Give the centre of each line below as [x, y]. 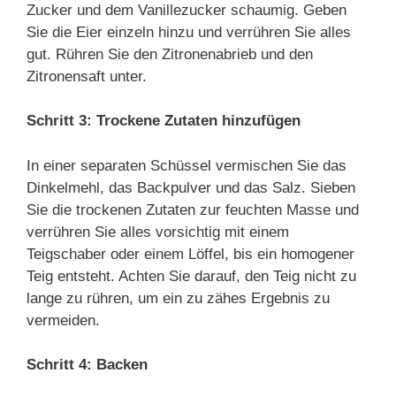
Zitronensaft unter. [87, 76]
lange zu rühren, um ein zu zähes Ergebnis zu [178, 298]
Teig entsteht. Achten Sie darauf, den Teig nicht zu [191, 276]
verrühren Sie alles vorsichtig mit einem [158, 232]
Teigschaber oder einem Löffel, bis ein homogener [190, 254]
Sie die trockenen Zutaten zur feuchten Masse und [193, 209]
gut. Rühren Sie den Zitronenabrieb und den [170, 54]
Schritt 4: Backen [87, 365]
